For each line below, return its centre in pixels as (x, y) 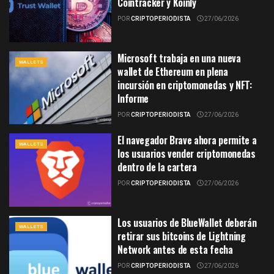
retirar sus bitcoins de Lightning (182, 236)
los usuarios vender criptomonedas (187, 154)
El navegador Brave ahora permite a (187, 140)
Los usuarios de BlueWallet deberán (187, 222)
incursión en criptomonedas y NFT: (185, 85)
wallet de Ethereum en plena (173, 71)
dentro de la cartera (157, 167)
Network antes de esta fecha (175, 249)
